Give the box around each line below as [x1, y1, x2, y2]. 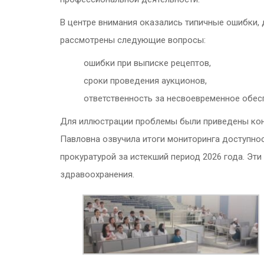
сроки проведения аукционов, [84, 75, 207, 86]
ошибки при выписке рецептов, [84, 58, 211, 68]
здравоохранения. [60, 169, 134, 180]
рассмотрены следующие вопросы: [60, 35, 206, 45]
